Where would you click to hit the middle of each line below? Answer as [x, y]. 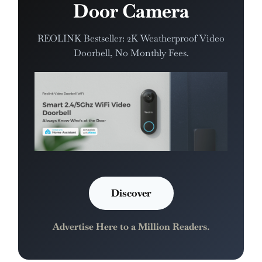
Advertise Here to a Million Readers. [131, 227]
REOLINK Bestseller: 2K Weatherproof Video [131, 38]
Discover [131, 193]
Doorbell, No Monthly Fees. [131, 53]
